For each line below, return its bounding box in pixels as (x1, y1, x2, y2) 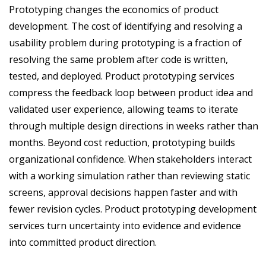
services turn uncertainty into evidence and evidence (9, 218, 241, 232)
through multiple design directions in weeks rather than (9, 119, 258, 132)
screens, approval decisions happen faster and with (9, 185, 237, 199)
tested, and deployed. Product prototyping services (9, 69, 235, 83)
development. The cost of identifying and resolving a (9, 19, 242, 33)
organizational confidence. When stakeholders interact (9, 152, 252, 166)
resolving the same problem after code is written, (9, 52, 228, 66)
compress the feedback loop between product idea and (9, 85, 253, 99)
